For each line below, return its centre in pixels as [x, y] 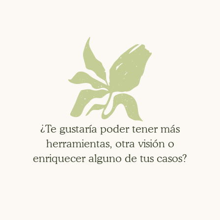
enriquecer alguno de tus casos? [110, 158]
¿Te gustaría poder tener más [110, 128]
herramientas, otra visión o [110, 143]
